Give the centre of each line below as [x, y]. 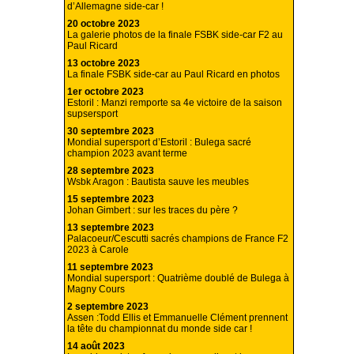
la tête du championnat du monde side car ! [160, 329]
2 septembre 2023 [108, 307]
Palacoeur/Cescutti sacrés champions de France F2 [178, 239]
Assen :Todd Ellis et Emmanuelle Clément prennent [177, 318]
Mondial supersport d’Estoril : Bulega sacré [159, 143]
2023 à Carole [98, 250]
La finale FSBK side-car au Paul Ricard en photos [173, 75]
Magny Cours [96, 290]
